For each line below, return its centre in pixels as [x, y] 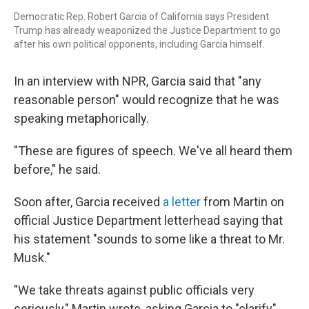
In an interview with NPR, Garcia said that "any [138, 81]
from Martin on [242, 202]
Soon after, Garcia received [88, 202]
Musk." [32, 258]
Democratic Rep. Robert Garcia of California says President [141, 17]
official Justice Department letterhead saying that [148, 220]
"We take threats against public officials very [134, 290]
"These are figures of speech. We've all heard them [153, 151]
